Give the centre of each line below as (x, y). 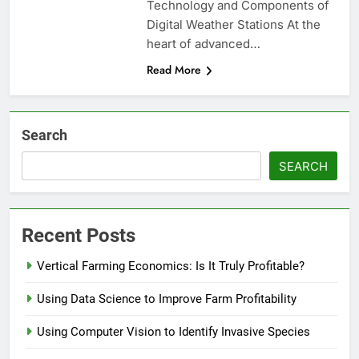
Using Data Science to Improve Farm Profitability (167, 299)
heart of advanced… (203, 44)
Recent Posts (79, 236)
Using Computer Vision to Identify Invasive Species (173, 332)
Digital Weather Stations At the (233, 25)
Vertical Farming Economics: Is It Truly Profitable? (171, 266)
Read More (173, 70)
